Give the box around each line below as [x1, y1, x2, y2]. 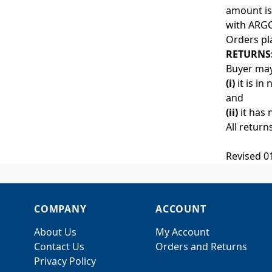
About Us [34, 225, 76, 239]
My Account [155, 225, 209, 239]
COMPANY [34, 202, 87, 216]
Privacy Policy [34, 254, 96, 268]
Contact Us [34, 240, 84, 253]
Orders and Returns [155, 240, 247, 253]
